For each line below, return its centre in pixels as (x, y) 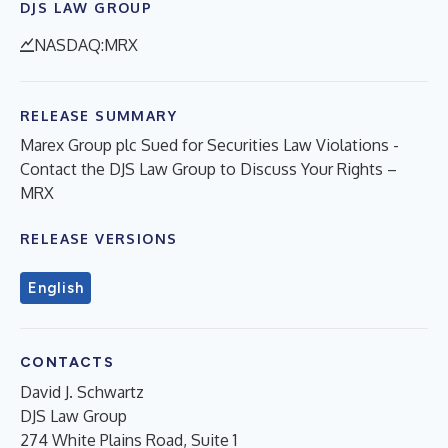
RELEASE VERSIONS (99, 238)
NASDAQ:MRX (86, 45)
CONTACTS (67, 362)
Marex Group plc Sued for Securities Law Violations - (209, 145)
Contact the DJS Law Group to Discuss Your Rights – (208, 169)
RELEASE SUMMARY (98, 115)
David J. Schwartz (82, 392)
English (56, 288)
